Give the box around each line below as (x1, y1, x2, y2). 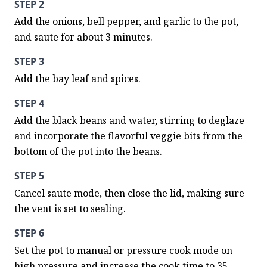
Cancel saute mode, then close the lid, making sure (14, 187, 244, 200)
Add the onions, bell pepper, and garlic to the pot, (14, 15, 238, 28)
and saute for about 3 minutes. (14, 30, 153, 44)
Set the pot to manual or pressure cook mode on (14, 244, 232, 257)
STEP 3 (14, 55, 44, 68)
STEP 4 (14, 97, 44, 110)
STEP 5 (14, 169, 44, 182)
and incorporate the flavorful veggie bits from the (14, 129, 243, 142)
